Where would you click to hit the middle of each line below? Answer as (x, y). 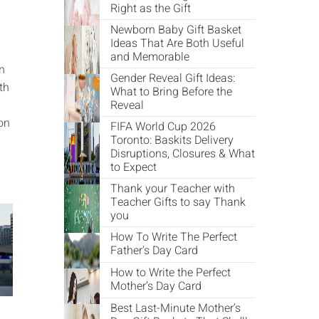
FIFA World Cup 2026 (163, 127)
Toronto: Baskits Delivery (172, 140)
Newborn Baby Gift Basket (176, 30)
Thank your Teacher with (172, 189)
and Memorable (150, 57)
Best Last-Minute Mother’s (175, 308)
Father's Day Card (154, 251)
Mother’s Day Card (156, 286)
